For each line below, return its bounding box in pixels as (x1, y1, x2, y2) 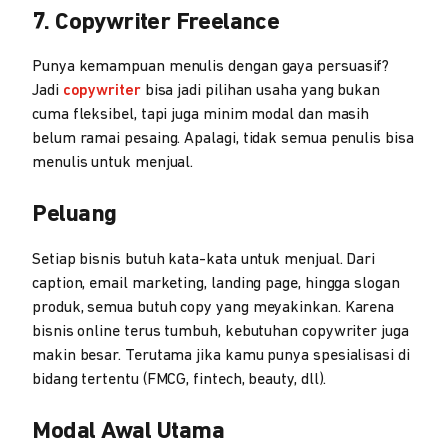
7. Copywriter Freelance (32, 11, 280, 35)
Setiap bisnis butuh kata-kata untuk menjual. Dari (32, 252, 376, 268)
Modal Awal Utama (32, 420, 224, 444)
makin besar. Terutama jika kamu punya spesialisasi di (32, 348, 410, 364)
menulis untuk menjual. (32, 155, 194, 171)
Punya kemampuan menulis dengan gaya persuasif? (32, 59, 390, 75)
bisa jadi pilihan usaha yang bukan (140, 83, 381, 99)
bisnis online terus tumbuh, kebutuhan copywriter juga (32, 324, 409, 340)
